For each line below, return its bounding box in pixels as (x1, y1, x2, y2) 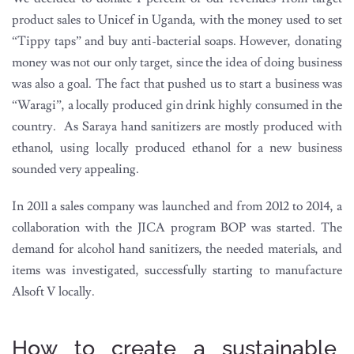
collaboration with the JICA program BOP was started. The (12, 219, 342, 235)
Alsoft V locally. (12, 283, 95, 299)
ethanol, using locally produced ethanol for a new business (12, 139, 342, 156)
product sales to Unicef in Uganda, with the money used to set (12, 11, 342, 28)
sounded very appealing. (12, 160, 139, 177)
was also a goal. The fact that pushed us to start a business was (12, 75, 342, 92)
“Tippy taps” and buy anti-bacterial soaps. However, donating (12, 32, 342, 49)
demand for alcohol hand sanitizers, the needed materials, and (12, 240, 342, 257)
